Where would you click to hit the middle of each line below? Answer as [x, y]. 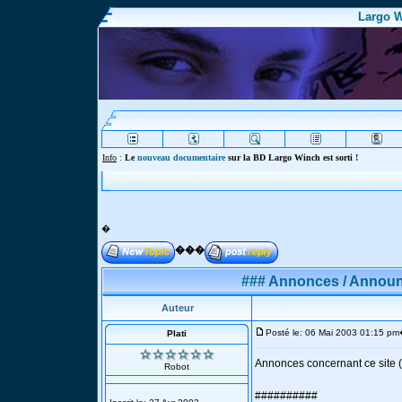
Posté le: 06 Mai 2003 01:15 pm [332, 332]
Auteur [177, 308]
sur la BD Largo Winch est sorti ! [292, 157]
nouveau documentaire [181, 157]
